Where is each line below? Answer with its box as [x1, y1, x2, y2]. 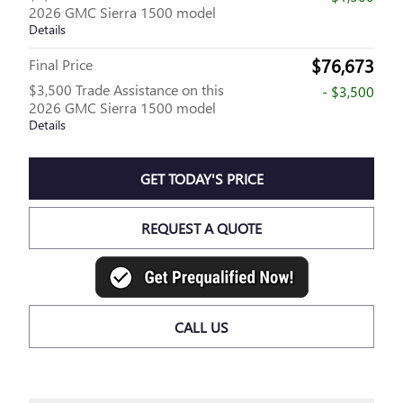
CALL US [175, 317, 228, 336]
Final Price [29, 54, 93, 74]
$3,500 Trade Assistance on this [29, 79, 224, 99]
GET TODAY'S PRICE [139, 168, 264, 188]
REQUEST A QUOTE [141, 219, 262, 238]
